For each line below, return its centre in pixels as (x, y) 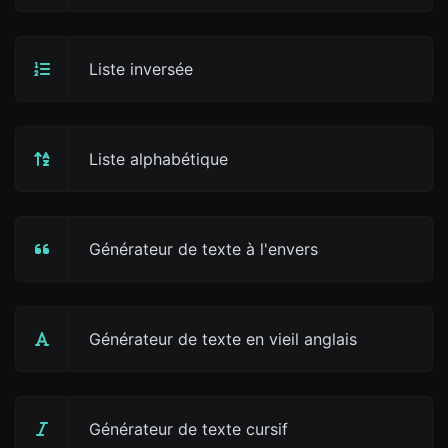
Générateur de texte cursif (188, 429)
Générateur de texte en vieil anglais (223, 339)
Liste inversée (141, 69)
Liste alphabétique (158, 159)
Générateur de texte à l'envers (203, 249)
